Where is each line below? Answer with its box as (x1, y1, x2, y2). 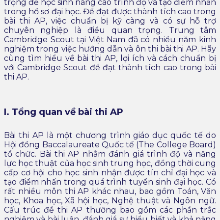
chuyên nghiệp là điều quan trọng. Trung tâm (4, 26, 216, 35)
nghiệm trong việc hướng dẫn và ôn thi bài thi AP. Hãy (4, 44, 216, 54)
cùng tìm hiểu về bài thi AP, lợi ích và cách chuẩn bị (4, 54, 216, 63)
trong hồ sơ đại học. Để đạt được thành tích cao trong (4, 7, 216, 17)
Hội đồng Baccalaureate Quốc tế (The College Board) (4, 139, 216, 149)
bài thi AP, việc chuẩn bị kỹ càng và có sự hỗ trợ (4, 16, 216, 26)
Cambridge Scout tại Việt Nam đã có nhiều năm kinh (4, 35, 216, 45)
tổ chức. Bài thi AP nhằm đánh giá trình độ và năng (4, 149, 216, 159)
